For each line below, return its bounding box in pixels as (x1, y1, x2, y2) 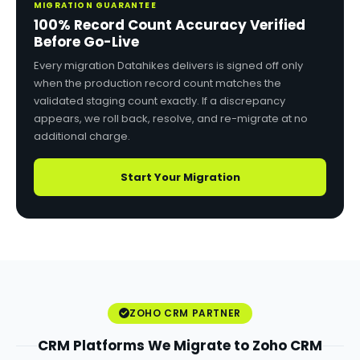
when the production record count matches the (34, 76, 281, 91)
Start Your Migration (120, 170, 240, 185)
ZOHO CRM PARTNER (129, 305, 241, 320)
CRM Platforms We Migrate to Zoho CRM (38, 336, 322, 355)
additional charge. (34, 129, 130, 144)
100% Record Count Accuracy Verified (34, 15, 305, 35)
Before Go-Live (34, 32, 139, 51)
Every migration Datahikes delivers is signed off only (34, 58, 303, 73)
